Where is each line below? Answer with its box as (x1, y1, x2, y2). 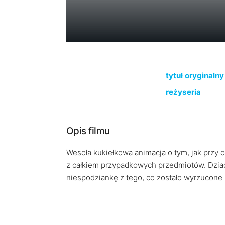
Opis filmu (66, 125, 110, 137)
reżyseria (165, 87, 201, 97)
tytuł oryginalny (165, 71, 224, 80)
